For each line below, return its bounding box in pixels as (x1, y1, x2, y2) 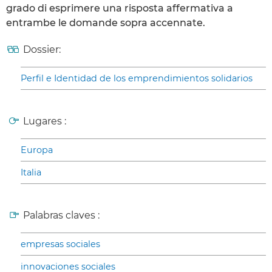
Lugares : (23, 115, 66, 127)
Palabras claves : (23, 209, 100, 222)
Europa (21, 144, 53, 156)
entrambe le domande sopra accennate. (6, 17, 205, 29)
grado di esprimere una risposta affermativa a (6, 2, 233, 15)
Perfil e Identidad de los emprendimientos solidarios (21, 73, 253, 84)
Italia (21, 167, 41, 178)
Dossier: (23, 44, 61, 56)
